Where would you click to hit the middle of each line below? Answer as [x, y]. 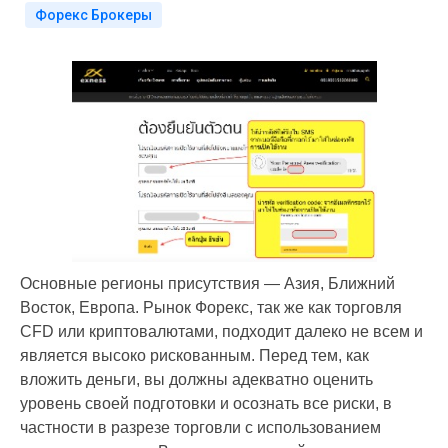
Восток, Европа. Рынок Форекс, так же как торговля [211, 307]
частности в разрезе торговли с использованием [200, 427]
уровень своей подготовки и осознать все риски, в [206, 403]
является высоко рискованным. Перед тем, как [194, 355]
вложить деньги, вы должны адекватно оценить [196, 379]
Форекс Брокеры [93, 15]
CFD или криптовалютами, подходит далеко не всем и [221, 331]
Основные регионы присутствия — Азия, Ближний [207, 283]
